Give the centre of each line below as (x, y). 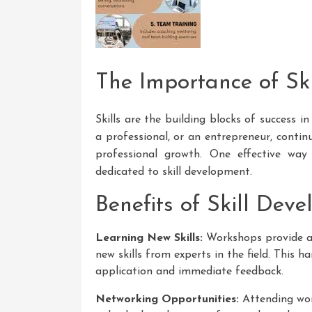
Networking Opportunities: (167, 299)
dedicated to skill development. (174, 172)
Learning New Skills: (149, 238)
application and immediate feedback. (189, 271)
